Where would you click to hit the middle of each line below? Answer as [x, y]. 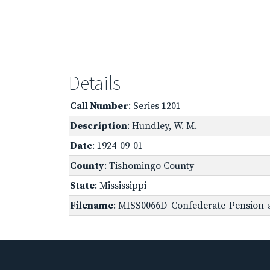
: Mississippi [121, 185]
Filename [92, 205]
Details [95, 83]
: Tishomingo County [149, 165]
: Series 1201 [155, 106]
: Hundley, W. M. [162, 126]
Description [99, 126]
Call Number [99, 106]
